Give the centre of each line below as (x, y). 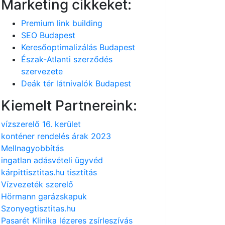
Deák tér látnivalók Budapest (76, 83)
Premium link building (62, 23)
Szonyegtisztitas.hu (38, 208)
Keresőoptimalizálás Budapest (78, 47)
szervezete (42, 71)
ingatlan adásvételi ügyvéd (52, 160)
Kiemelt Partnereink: (69, 105)
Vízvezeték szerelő (37, 184)
